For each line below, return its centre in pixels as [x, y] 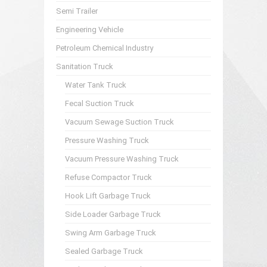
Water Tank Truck [96, 85]
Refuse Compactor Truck [108, 177]
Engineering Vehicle [90, 30]
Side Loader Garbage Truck [113, 214]
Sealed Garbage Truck [104, 251]
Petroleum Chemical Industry [105, 48]
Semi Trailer [77, 11]
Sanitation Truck [85, 66]
